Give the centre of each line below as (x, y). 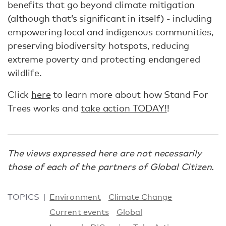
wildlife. (27, 72)
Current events (79, 212)
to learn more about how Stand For (129, 94)
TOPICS (24, 197)
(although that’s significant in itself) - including (110, 18)
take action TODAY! (124, 108)
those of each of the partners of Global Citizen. (111, 166)
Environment (75, 197)
